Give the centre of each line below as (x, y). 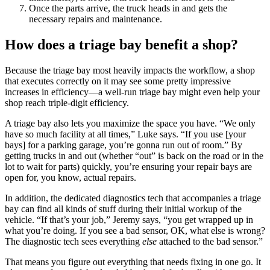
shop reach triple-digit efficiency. (67, 103)
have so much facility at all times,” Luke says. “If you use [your (125, 134)
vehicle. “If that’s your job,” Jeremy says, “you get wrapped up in (129, 220)
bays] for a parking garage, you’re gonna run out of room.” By (124, 145)
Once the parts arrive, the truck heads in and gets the (128, 8)
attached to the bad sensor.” (211, 242)
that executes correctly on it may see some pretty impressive (118, 81)
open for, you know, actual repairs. (71, 178)
